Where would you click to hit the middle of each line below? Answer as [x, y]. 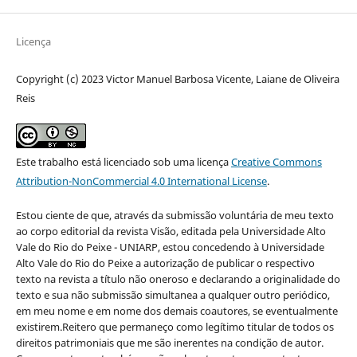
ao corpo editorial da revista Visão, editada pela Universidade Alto [171, 231]
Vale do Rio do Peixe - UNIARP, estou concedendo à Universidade [170, 247]
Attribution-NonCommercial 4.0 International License [141, 181]
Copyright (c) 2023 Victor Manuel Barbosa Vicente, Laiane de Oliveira [177, 79]
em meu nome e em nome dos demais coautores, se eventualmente [177, 310]
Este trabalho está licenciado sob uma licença [123, 162]
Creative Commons [276, 162]
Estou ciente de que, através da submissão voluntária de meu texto [175, 215]
